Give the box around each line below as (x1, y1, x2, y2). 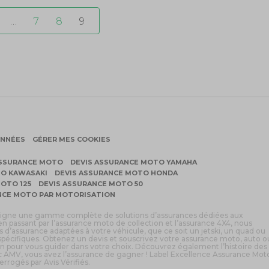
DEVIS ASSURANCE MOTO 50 (38, 179, 143, 188)
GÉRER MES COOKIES (32, 134, 110, 144)
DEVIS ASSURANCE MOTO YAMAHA (70, 157, 197, 166)
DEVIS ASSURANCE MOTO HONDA (55, 168, 178, 177)
